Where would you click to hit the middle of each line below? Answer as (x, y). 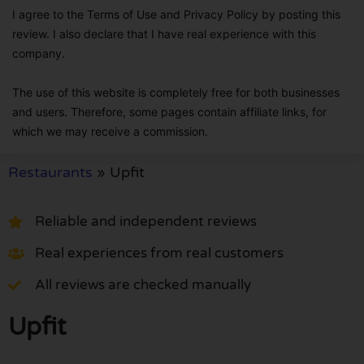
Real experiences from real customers (159, 253)
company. (39, 53)
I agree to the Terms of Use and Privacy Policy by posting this (176, 14)
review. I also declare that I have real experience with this (164, 33)
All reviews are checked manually (143, 285)
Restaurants (50, 172)
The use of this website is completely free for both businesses (176, 92)
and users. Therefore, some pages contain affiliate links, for (169, 111)
